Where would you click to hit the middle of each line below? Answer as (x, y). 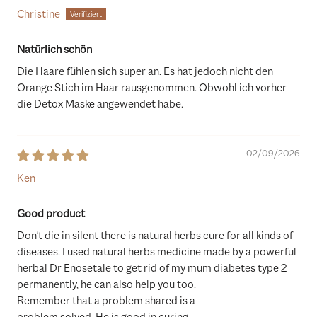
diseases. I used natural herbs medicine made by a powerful (157, 252)
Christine (39, 15)
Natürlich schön (54, 50)
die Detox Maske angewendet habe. (100, 104)
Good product (51, 214)
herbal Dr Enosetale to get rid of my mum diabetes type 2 (152, 269)
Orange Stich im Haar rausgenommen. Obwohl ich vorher (152, 88)
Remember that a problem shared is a (106, 301)
